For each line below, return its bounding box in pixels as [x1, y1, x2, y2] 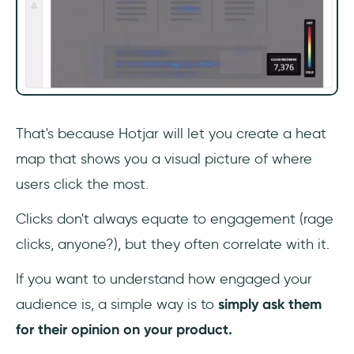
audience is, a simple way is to [16, 296, 218, 314]
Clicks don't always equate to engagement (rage [16, 210, 333, 228]
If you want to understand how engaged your [16, 270, 312, 288]
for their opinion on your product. [16, 321, 232, 339]
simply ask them [218, 296, 322, 314]
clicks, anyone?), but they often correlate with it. [16, 235, 330, 254]
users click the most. [16, 175, 149, 194]
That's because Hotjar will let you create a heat [16, 125, 326, 143]
